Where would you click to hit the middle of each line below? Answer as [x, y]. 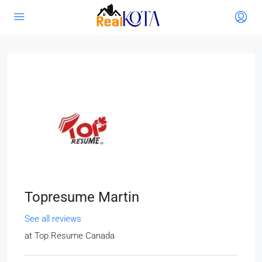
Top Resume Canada [75, 236]
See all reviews [53, 219]
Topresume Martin [82, 197]
